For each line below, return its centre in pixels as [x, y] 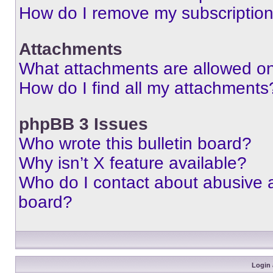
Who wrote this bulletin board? [135, 144]
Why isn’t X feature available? [133, 163]
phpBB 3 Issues [83, 124]
